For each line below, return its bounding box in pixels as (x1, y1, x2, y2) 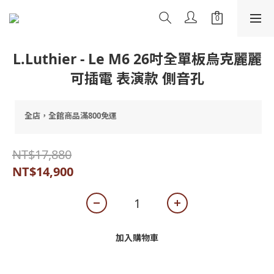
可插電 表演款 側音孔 (70, 68, 204, 88)
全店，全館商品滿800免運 (24, 110, 117, 121)
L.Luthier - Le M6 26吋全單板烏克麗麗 (12, 49, 262, 68)
